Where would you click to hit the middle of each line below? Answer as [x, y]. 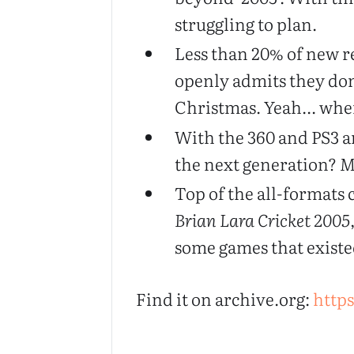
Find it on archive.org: [225, 298]
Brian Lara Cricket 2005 [263, 220]
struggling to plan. [246, 23]
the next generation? [258, 163]
